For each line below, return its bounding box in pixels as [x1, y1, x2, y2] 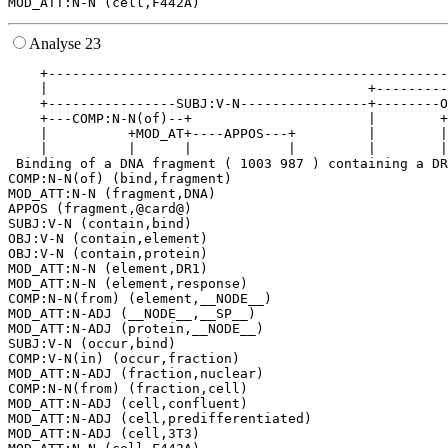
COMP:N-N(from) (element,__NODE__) [8, 291, 272, 307]
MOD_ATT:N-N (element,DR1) [8, 261, 208, 277]
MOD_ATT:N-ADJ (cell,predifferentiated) [8, 411, 312, 427]
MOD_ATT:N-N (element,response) [8, 276, 248, 292]
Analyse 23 [29, 35, 101, 53]
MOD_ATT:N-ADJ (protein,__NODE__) [8, 321, 264, 337]
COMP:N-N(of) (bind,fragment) [8, 171, 232, 187]
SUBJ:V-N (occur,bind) [8, 336, 176, 352]
